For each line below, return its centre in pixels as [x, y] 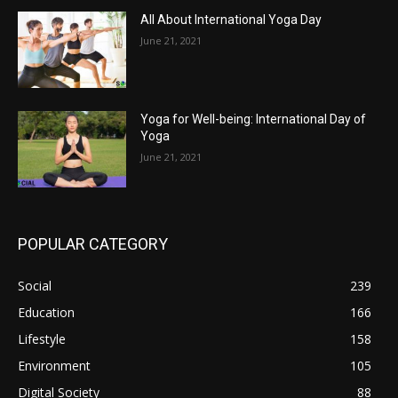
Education [46, 312]
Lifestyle [42, 338]
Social [35, 285]
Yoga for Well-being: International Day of [254, 119]
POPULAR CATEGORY [93, 243]
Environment [54, 365]
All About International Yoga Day [231, 20]
